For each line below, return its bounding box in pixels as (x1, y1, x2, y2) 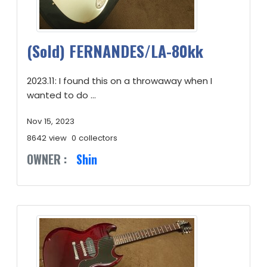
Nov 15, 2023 (27, 116, 74, 127)
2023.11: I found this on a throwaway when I (27, 74, 212, 87)
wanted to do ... (27, 89, 96, 101)
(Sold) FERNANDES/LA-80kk (27, 39, 203, 63)
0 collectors (72, 132, 117, 144)
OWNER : (27, 150, 67, 168)
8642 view (27, 132, 67, 144)
